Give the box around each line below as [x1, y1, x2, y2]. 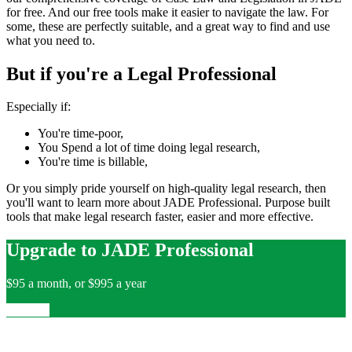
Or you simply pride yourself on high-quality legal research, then [6, 181, 326, 196]
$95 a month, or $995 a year [6, 277, 146, 291]
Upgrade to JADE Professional [6, 240, 254, 261]
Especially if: [6, 100, 71, 114]
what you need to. [6, 33, 95, 47]
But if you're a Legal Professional [6, 63, 277, 84]
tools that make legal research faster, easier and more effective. [6, 210, 313, 224]
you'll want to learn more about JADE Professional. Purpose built [6, 196, 330, 210]
